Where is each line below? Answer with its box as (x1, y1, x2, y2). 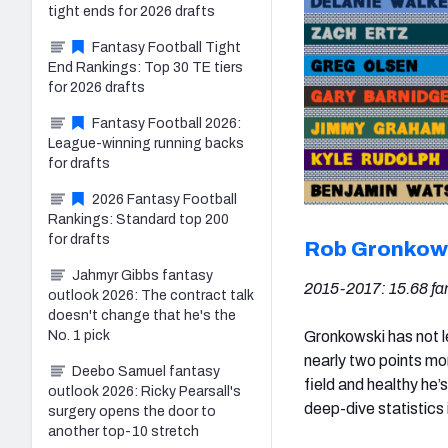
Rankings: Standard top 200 (48, 211, 229, 227)
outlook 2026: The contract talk (48, 287, 254, 303)
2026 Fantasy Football (92, 191, 237, 207)
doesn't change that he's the (48, 307, 236, 323)
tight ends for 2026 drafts (48, 3, 215, 19)
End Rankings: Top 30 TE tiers (48, 59, 243, 75)
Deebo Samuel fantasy (72, 363, 220, 379)
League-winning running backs (48, 135, 244, 151)
